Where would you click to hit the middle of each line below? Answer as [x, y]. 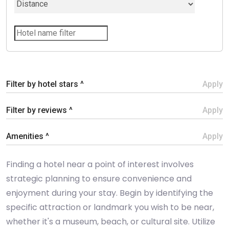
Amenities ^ [28, 136]
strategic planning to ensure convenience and [99, 179]
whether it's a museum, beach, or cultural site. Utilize [111, 222]
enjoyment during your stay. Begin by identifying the [110, 193]
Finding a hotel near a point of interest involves [100, 164]
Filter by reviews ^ [39, 110]
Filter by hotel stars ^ [45, 84]
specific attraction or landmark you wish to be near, [110, 207]
